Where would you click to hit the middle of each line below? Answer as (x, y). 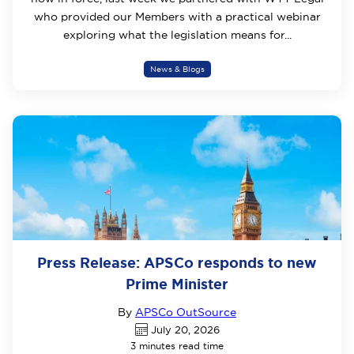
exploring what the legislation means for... (177, 35)
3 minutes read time (177, 346)
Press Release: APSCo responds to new (177, 264)
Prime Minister (177, 285)
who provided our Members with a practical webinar (177, 17)
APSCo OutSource (186, 313)
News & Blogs (177, 70)
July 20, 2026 (185, 330)
